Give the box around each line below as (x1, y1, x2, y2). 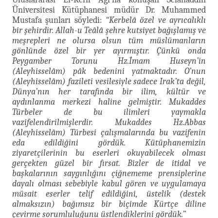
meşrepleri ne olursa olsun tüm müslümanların (12, 35, 206, 46)
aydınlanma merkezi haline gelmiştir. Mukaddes (12, 96, 206, 107)
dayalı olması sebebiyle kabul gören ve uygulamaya (12, 178, 206, 189)
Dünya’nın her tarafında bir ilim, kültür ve (12, 86, 206, 97)
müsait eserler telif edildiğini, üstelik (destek (12, 188, 206, 199)
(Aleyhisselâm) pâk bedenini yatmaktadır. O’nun (12, 66, 206, 76)
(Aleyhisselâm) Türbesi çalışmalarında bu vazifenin (12, 127, 206, 138)
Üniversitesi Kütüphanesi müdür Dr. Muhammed (12, 4, 206, 15)
